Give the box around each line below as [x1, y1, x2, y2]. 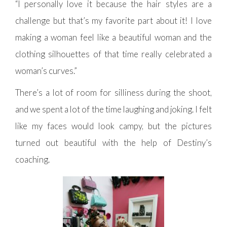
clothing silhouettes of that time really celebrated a [15, 49, 212, 60]
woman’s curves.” [15, 65, 77, 77]
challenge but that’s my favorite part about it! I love [15, 15, 212, 26]
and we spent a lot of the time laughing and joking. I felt [15, 104, 212, 115]
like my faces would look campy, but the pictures [15, 121, 212, 132]
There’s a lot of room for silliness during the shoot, [15, 87, 212, 98]
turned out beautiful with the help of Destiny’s [15, 137, 212, 148]
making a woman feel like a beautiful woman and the [15, 32, 212, 43]
